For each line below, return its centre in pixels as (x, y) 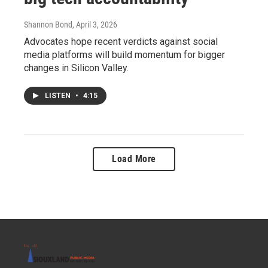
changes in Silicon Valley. (76, 68)
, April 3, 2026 (95, 24)
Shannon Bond (48, 24)
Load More (134, 159)
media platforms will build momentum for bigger (124, 54)
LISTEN (59, 95)
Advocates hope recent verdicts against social (121, 41)
